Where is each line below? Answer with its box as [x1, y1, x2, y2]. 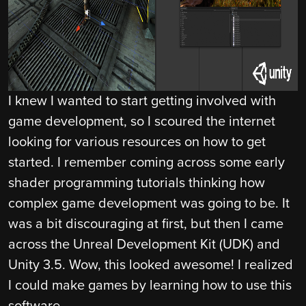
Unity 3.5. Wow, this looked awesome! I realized [8, 257, 293, 274]
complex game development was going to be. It [8, 195, 290, 212]
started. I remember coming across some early [8, 154, 285, 171]
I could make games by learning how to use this [8, 277, 292, 294]
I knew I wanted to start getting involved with [8, 93, 276, 110]
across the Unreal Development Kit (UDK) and [8, 236, 280, 253]
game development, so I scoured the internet [8, 113, 275, 130]
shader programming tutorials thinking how [8, 175, 265, 192]
